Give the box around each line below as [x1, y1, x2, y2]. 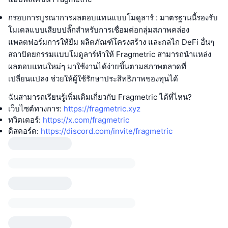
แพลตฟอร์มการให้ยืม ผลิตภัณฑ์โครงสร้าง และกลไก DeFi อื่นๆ [8, 37, 214, 47]
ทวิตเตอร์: [8, 115, 43, 125]
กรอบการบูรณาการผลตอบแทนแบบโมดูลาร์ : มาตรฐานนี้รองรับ [8, 13, 218, 23]
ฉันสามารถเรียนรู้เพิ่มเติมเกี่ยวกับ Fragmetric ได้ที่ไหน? [8, 92, 192, 102]
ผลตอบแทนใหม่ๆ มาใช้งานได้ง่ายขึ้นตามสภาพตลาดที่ [8, 62, 186, 72]
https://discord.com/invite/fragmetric [41, 126, 173, 136]
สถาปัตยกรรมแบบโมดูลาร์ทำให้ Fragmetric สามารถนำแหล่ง [8, 49, 211, 60]
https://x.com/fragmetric [43, 115, 129, 125]
